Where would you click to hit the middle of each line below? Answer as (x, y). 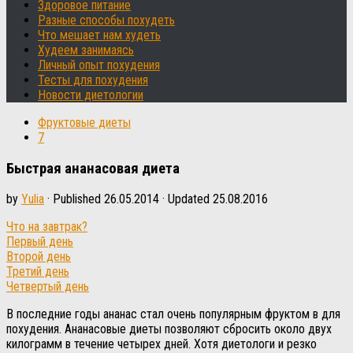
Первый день (40, 242)
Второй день (39, 257)
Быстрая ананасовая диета (93, 168)
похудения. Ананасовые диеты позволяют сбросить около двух (169, 329)
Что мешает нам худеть (99, 35)
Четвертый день (48, 287)
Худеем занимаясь (86, 50)
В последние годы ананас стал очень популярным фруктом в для (173, 314)
